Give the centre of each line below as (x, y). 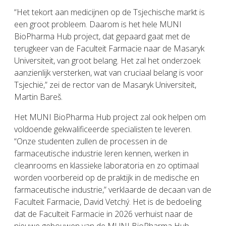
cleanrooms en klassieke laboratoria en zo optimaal (106, 165)
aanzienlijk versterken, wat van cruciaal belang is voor (109, 72)
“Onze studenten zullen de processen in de (91, 141)
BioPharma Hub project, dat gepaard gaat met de (102, 36)
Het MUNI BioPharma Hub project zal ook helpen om (110, 117)
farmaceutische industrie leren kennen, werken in (101, 153)
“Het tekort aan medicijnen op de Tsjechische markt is (109, 12)
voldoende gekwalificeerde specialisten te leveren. (103, 129)
